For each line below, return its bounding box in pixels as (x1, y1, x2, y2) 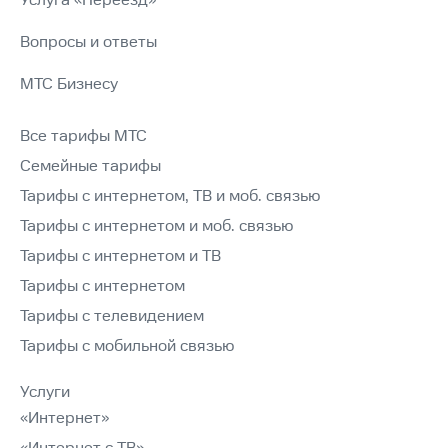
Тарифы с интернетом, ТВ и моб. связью (20, 187, 320, 207)
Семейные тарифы (20, 157, 161, 177)
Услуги (20, 383, 70, 403)
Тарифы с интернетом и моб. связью (20, 217, 293, 237)
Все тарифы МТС (20, 127, 147, 147)
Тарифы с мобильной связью (20, 337, 234, 357)
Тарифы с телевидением (20, 307, 204, 327)
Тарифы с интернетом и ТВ (20, 247, 221, 267)
